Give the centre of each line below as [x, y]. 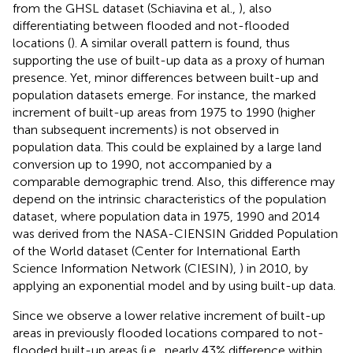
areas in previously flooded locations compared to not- [168, 333]
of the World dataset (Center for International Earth [156, 251]
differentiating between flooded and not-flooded [151, 26]
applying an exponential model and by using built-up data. [174, 286]
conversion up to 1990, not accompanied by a [142, 164]
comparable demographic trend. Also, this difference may [174, 182]
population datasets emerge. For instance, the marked [164, 95]
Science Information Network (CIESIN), [126, 268]
